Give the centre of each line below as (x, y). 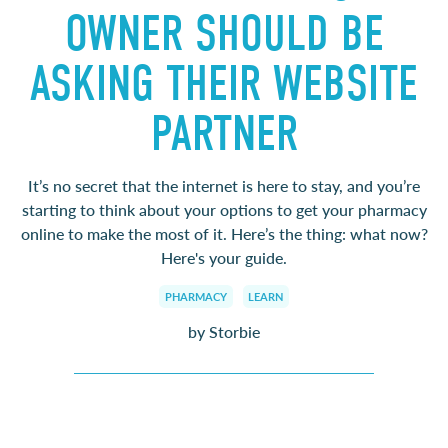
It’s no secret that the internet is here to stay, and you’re (224, 185)
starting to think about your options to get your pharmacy (224, 209)
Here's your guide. (224, 257)
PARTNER (224, 133)
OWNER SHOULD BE (224, 33)
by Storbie (224, 331)
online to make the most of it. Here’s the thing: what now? (224, 233)
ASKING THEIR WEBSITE (224, 83)
